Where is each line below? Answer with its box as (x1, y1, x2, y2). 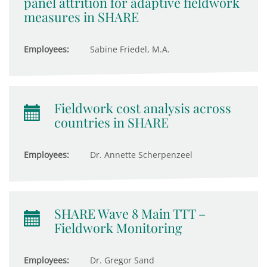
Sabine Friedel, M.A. (88, 44, 170, 55)
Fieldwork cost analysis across (54, 100, 231, 116)
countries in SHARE (54, 114, 169, 131)
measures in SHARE (24, 8, 139, 25)
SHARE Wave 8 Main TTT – (54, 205, 206, 222)
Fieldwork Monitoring (54, 219, 182, 236)
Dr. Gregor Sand (88, 254, 154, 266)
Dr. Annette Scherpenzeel (88, 149, 193, 160)
